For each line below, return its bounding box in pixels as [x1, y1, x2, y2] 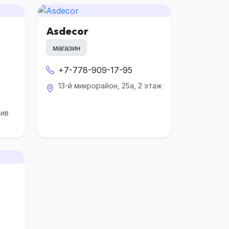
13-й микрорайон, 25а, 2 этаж [58, 81, 162, 90]
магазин [53, 42, 80, 53]
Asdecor [46, 25, 88, 38]
